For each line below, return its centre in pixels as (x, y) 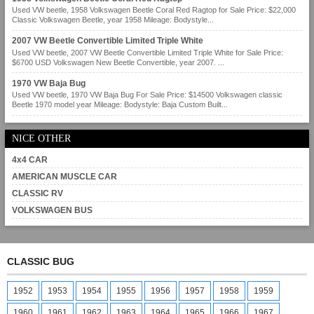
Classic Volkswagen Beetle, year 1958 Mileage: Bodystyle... (113, 19)
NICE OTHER (41, 138)
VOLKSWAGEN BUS (52, 210)
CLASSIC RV (37, 193)
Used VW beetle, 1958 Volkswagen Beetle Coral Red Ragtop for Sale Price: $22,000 (154, 9)
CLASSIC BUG (41, 261)
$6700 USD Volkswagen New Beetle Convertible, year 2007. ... (118, 62)
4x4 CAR (30, 159)
